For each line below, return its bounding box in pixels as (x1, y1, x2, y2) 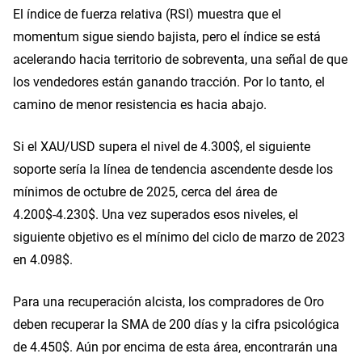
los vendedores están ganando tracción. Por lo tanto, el (13, 73, 325, 90)
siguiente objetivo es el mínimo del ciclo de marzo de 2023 (13, 228, 345, 245)
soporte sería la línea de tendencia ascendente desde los (13, 160, 333, 177)
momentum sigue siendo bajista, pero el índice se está (13, 27, 321, 44)
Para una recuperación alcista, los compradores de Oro (13, 293, 324, 309)
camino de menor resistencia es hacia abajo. (13, 95, 267, 112)
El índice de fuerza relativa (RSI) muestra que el (13, 5, 281, 22)
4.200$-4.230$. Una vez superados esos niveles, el (13, 205, 298, 222)
